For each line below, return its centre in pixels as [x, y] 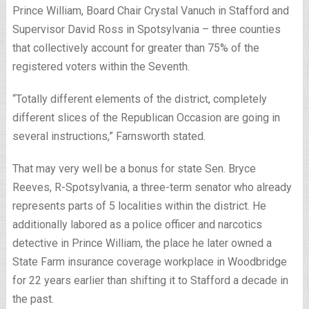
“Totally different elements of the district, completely [139, 99]
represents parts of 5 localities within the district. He [139, 206]
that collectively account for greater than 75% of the [136, 48]
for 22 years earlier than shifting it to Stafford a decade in [150, 280]
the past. [33, 299]
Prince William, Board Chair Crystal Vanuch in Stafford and [150, 11]
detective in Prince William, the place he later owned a [142, 243]
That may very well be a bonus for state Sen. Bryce [134, 169]
